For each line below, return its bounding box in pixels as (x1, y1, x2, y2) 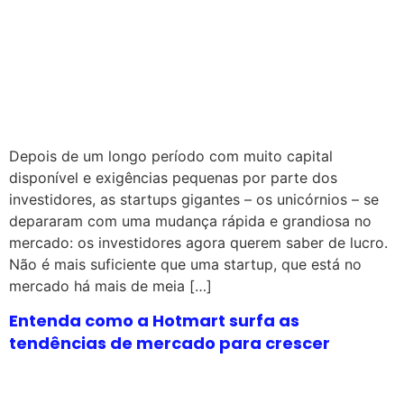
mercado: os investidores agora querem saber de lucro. (9, 233, 388, 252)
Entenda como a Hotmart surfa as (9, 308, 299, 332)
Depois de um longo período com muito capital (9, 146, 333, 165)
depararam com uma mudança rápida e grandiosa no (9, 211, 372, 230)
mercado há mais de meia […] (9, 276, 212, 295)
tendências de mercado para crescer (9, 331, 330, 354)
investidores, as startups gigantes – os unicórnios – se (9, 189, 379, 208)
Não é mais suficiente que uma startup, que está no (9, 254, 362, 273)
